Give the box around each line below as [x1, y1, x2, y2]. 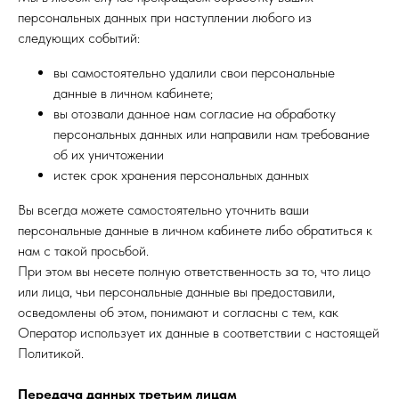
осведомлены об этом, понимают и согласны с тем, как [18, 304, 338, 321]
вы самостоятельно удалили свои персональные [53, 64, 335, 81]
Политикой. [18, 345, 84, 362]
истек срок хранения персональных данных [53, 167, 309, 183]
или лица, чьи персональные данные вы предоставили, [18, 283, 335, 300]
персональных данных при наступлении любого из [18, 9, 312, 26]
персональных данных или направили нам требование [53, 126, 370, 142]
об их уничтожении [53, 146, 164, 163]
